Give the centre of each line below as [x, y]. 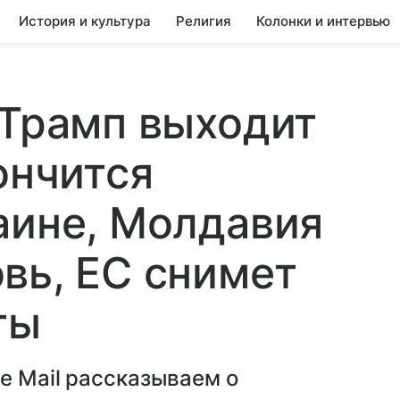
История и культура [85, 21]
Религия [204, 21]
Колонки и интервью [323, 21]
